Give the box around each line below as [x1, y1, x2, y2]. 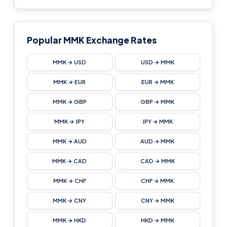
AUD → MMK [140, 138, 175, 144]
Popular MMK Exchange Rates [27, 34, 157, 46]
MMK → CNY [53, 197, 87, 204]
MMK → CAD [52, 158, 87, 164]
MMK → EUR [53, 79, 86, 85]
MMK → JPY [54, 118, 85, 125]
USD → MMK [140, 59, 174, 65]
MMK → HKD [53, 217, 87, 223]
